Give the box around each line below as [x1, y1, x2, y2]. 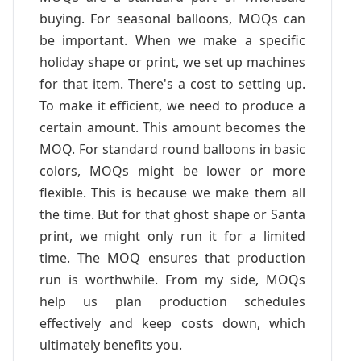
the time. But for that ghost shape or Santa [39, 205, 305, 223]
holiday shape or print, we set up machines [39, 52, 305, 71]
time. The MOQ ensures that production [39, 248, 305, 267]
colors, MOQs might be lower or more [39, 161, 305, 180]
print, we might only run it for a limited [39, 226, 305, 245]
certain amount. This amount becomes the [39, 118, 305, 136]
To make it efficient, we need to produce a [39, 96, 305, 114]
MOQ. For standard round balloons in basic [39, 139, 305, 158]
